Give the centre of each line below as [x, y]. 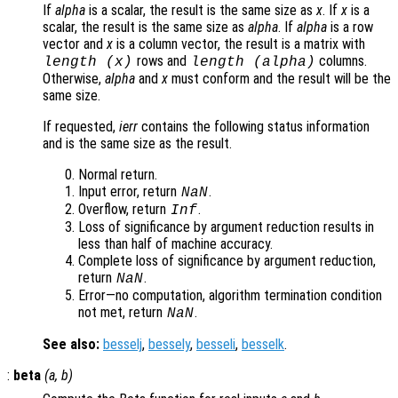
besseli [216, 345]
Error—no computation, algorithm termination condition [230, 296]
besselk [263, 345]
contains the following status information [254, 127]
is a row [350, 28]
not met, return [122, 313]
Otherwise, [74, 79]
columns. [342, 61]
